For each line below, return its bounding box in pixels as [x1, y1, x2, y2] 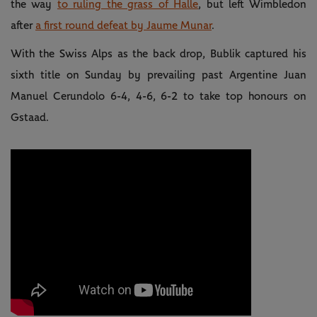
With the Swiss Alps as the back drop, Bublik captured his [11, 48, 306, 60]
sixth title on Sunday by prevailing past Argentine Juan [11, 69, 306, 81]
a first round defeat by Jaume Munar [35, 20, 212, 32]
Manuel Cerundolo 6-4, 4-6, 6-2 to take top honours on [11, 91, 306, 103]
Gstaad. [11, 112, 49, 124]
